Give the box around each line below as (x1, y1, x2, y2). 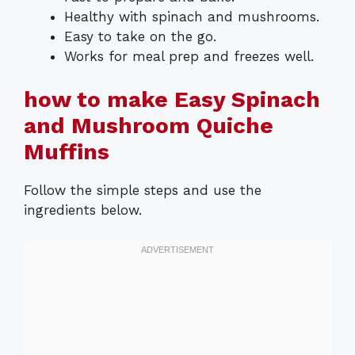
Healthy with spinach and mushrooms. (64, 8, 319, 25)
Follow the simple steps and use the (24, 182, 261, 199)
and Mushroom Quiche (24, 113, 273, 139)
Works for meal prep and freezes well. (64, 48, 314, 64)
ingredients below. (24, 202, 142, 219)
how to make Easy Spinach (24, 86, 320, 113)
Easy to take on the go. (64, 28, 216, 44)
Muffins (24, 139, 109, 166)
